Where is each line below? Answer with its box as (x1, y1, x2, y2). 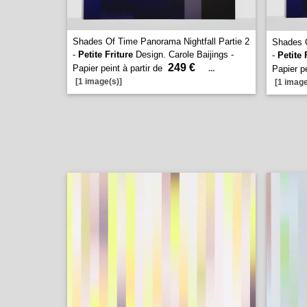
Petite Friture (78, 49, 133, 60)
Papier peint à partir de (73, 63, 165, 73)
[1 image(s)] (75, 77, 122, 86)
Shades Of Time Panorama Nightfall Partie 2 (73, 36, 249, 47)
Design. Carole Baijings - (133, 49, 234, 60)
